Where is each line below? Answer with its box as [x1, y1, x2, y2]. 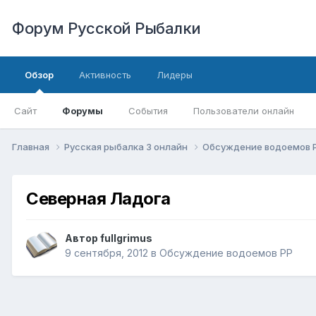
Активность [79, 69, 131, 80]
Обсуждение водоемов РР [159, 247, 293, 260]
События [128, 105, 168, 116]
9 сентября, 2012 [65, 247, 148, 260]
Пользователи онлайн [193, 105, 294, 116]
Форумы [62, 105, 103, 116]
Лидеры [157, 69, 193, 80]
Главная [12, 140, 51, 152]
